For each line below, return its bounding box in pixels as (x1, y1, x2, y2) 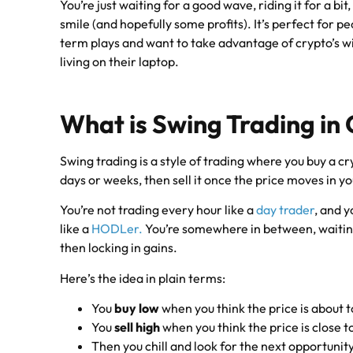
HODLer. (91, 221, 143, 237)
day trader (256, 202, 315, 218)
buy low (114, 300, 160, 317)
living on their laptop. (60, 54, 180, 70)
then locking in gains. (60, 240, 178, 256)
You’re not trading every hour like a (60, 202, 257, 218)
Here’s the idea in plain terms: (60, 269, 226, 286)
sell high (114, 319, 161, 336)
